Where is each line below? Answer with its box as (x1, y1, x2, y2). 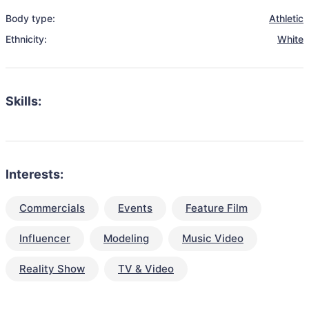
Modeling (103, 232, 149, 245)
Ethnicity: (6, 33, 47, 45)
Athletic (269, 12, 303, 24)
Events (118, 201, 152, 215)
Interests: (6, 167, 63, 181)
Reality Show (19, 262, 85, 275)
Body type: (6, 12, 55, 24)
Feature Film (186, 201, 248, 215)
